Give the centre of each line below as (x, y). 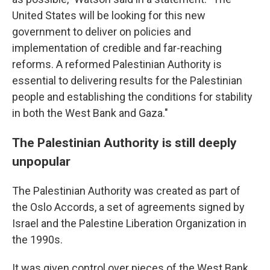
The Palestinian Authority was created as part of (126, 191)
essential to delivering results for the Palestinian (127, 80)
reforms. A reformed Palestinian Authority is (117, 64)
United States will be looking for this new (109, 15)
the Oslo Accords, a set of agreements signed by (128, 207)
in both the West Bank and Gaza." (90, 113)
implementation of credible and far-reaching (117, 48)
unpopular (41, 161)
